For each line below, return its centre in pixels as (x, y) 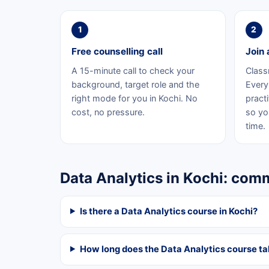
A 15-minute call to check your (133, 70)
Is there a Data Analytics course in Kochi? (168, 211)
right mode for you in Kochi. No (134, 98)
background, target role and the (135, 84)
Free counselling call (117, 51)
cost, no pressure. (108, 112)
